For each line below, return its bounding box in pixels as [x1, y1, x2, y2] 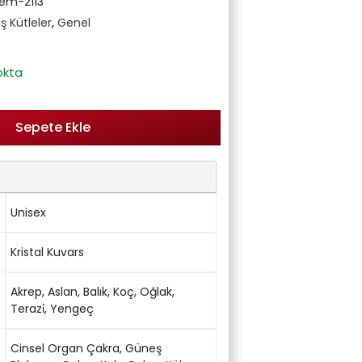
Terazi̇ [10, 301, 44, 318]
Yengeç [49, 301, 94, 318]
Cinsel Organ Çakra [10, 340, 120, 357]
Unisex [10, 204, 46, 221]
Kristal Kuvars [10, 244, 84, 261]
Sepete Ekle [15, 118, 90, 137]
